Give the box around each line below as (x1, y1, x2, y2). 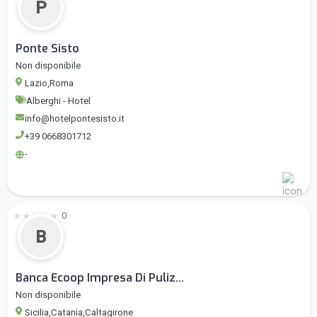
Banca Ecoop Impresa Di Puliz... (16, 270, 184, 286)
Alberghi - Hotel (26, 96, 91, 107)
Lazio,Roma (25, 78, 74, 89)
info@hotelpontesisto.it (25, 113, 125, 125)
